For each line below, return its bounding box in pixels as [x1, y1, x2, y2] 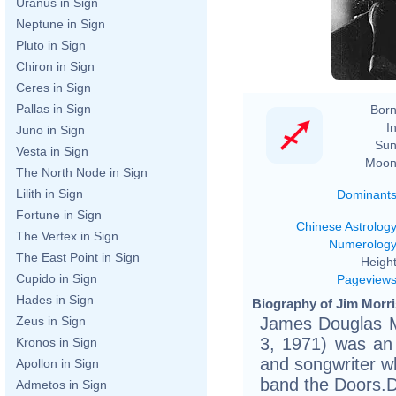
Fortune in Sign [16, 208, 102, 222]
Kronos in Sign [16, 335, 97, 349]
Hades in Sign [16, 293, 94, 307]
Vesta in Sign [16, 144, 88, 158]
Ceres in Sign [16, 80, 91, 95]
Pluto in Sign [16, 38, 86, 52]
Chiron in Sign [16, 59, 95, 73]
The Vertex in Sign [16, 229, 118, 243]
